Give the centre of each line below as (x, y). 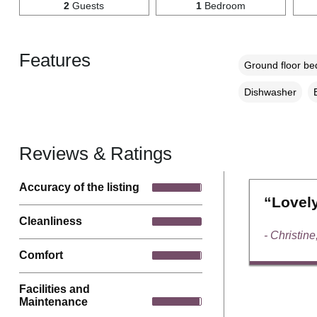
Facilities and (54, 289)
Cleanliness (50, 221)
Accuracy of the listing (79, 188)
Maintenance (53, 301)
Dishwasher (270, 92)
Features (54, 60)
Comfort (41, 255)
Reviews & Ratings (95, 153)
